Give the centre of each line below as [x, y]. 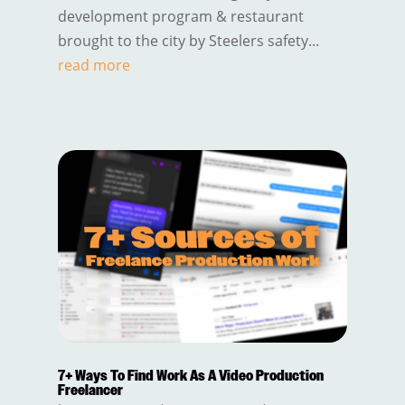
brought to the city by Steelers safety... [188, 41]
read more [94, 66]
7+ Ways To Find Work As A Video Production [190, 377]
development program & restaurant [180, 17]
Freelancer [90, 391]
